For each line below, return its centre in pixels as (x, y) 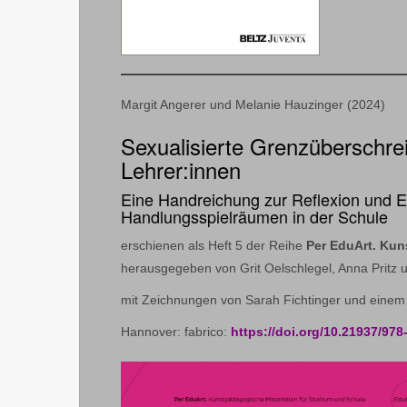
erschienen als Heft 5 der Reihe (213, 246)
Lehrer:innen (181, 170)
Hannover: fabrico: (176, 332)
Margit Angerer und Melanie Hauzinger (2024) (253, 105)
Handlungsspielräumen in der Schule (254, 217)
